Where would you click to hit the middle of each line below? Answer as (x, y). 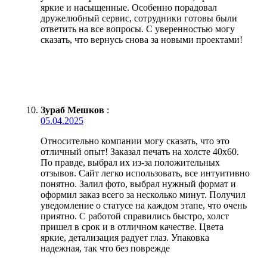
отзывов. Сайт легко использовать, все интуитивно (145, 173)
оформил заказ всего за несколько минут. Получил (143, 194)
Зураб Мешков (72, 110)
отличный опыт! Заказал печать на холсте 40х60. (140, 151)
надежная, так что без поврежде (105, 248)
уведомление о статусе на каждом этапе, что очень (144, 205)
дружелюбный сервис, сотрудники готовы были (139, 18)
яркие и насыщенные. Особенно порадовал (129, 7)
